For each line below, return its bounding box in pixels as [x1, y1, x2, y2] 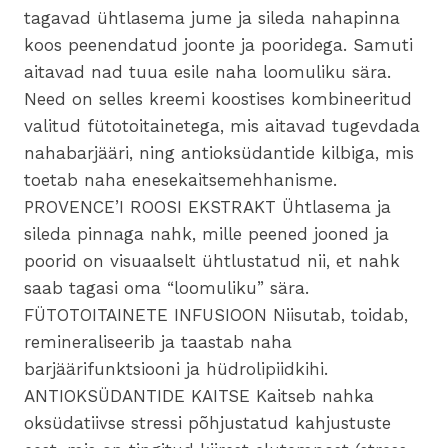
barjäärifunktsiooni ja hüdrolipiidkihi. [24, 359, 328, 380]
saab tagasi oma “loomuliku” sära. [24, 278, 309, 299]
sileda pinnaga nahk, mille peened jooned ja [24, 224, 389, 245]
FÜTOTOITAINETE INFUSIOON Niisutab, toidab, [24, 305, 408, 326]
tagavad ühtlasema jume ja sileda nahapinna [24, 8, 400, 29]
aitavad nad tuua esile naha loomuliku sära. [24, 62, 391, 83]
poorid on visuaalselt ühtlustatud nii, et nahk [24, 251, 400, 272]
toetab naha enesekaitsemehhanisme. [24, 170, 337, 191]
